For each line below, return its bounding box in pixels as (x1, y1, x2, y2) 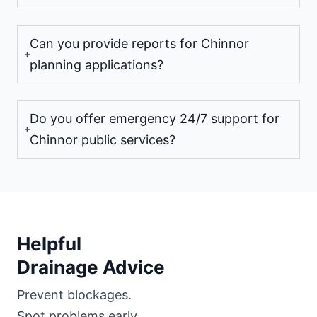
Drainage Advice (17, 255, 165, 278)
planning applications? (30, 57, 163, 72)
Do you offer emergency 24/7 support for (30, 110, 279, 126)
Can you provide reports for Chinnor (30, 35, 249, 51)
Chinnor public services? (30, 132, 175, 147)
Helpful (17, 232, 81, 255)
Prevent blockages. (17, 287, 132, 302)
